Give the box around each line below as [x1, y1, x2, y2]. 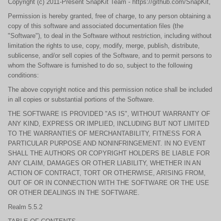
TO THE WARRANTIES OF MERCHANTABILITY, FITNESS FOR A [8, 130, 201, 137]
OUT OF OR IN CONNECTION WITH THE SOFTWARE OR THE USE [8, 179, 209, 186]
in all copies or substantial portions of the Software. [8, 96, 154, 103]
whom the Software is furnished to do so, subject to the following [8, 62, 192, 69]
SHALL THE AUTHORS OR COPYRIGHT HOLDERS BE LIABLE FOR [8, 149, 210, 157]
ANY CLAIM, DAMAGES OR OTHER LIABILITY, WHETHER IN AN [8, 159, 201, 167]
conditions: [8, 72, 39, 79]
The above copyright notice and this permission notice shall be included [8, 86, 212, 93]
